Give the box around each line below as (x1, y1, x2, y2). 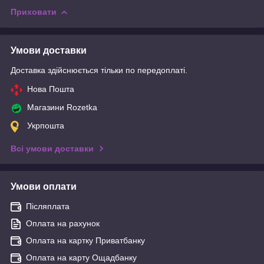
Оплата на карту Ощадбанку (26, 252, 137, 262)
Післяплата (26, 201, 70, 211)
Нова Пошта (27, 84, 74, 94)
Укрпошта (27, 120, 64, 130)
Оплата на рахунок (26, 218, 100, 228)
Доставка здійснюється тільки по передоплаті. (11, 65, 187, 75)
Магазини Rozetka (27, 102, 97, 112)
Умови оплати (11, 181, 77, 192)
